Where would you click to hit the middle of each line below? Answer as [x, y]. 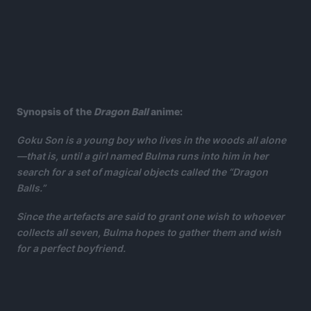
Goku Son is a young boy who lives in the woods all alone [151, 140]
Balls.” [31, 187]
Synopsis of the [55, 111]
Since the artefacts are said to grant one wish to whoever [151, 216]
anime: [166, 111]
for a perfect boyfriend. [71, 248]
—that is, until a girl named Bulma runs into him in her [143, 155]
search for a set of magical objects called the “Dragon [142, 171]
